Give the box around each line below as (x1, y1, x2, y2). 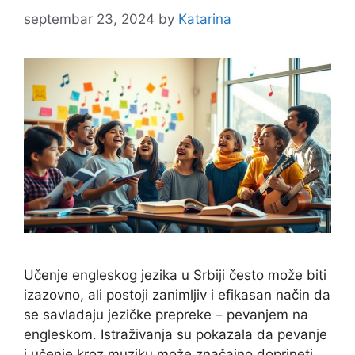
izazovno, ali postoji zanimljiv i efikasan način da (24, 287, 330, 303)
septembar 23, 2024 (24, 10, 155, 27)
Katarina (178, 10, 231, 27)
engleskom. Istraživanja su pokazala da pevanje (24, 326, 327, 343)
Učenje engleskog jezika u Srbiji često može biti (24, 267, 326, 284)
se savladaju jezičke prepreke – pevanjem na (24, 307, 308, 323)
